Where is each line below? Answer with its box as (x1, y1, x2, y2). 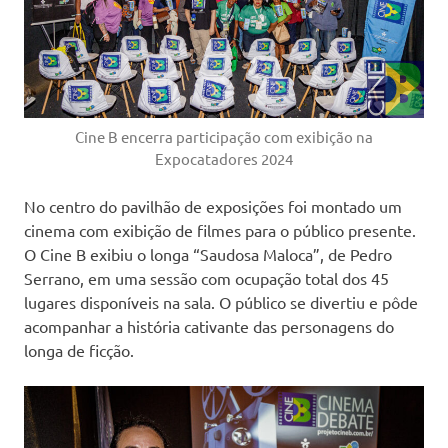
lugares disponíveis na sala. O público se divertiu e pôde (24, 291, 418, 312)
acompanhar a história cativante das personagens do (24, 315, 394, 336)
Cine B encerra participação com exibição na (75, 126, 373, 146)
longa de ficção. (24, 339, 134, 360)
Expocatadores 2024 (155, 148, 293, 168)
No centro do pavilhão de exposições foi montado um (24, 195, 402, 216)
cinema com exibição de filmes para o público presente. (24, 219, 416, 240)
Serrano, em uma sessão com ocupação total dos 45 (24, 267, 389, 288)
